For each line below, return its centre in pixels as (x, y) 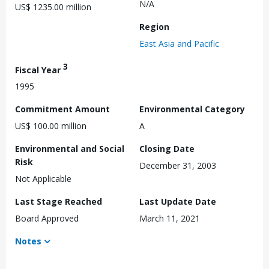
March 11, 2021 (170, 219)
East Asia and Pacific (179, 43)
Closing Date (167, 149)
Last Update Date (178, 202)
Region (154, 26)
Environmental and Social (70, 149)
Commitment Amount (62, 109)
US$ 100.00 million (51, 126)
